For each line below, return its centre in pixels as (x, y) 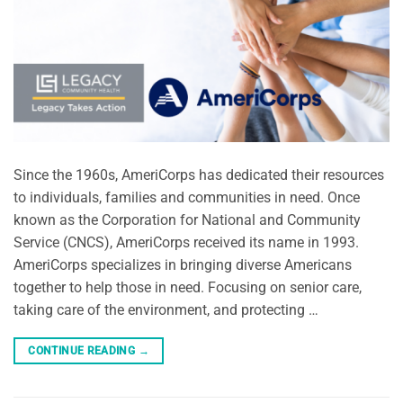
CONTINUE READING (83, 350)
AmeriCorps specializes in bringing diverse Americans (183, 264)
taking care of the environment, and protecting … (166, 309)
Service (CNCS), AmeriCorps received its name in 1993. (186, 242)
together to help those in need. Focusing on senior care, (188, 287)
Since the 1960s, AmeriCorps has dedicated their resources (199, 175)
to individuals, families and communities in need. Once (187, 197)
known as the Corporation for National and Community (187, 219)
